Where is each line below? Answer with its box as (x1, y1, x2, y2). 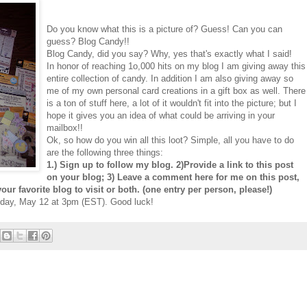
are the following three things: (47, 147, 163, 158)
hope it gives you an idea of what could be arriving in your (47, 110, 275, 121)
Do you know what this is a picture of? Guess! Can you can (47, 23, 282, 34)
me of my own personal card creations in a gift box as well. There (47, 85, 306, 96)
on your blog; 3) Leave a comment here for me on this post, (47, 171, 299, 182)
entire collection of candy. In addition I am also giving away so (47, 73, 293, 84)
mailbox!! (47, 122, 83, 133)
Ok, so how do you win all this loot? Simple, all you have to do (47, 134, 294, 145)
